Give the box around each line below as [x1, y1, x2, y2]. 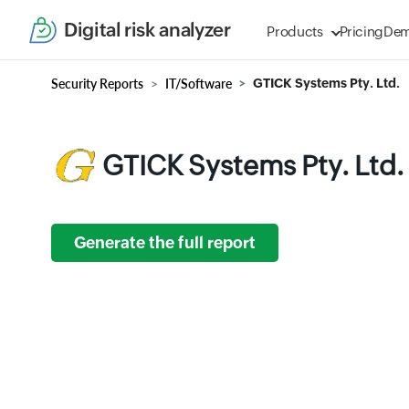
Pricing [339, 24, 384, 39]
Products [267, 24, 323, 39]
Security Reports [51, 76, 143, 91]
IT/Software [165, 76, 232, 91]
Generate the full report [74, 234, 256, 252]
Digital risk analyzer [64, 18, 231, 41]
